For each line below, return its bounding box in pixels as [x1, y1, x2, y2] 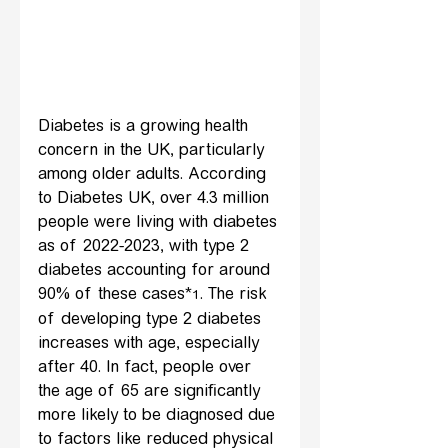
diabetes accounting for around [38, 263, 275, 280]
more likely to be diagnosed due [38, 408, 280, 425]
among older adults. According [38, 167, 271, 184]
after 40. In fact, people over [38, 360, 256, 377]
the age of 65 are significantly [38, 384, 265, 401]
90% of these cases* [38, 287, 192, 304]
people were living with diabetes [38, 215, 282, 232]
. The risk [200, 287, 272, 304]
